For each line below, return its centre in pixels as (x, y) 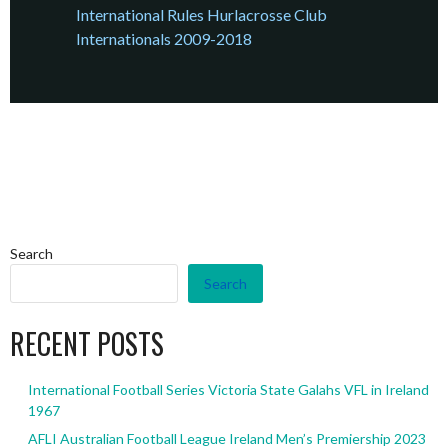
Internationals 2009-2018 (164, 39)
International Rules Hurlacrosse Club (202, 15)
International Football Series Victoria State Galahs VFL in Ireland (228, 390)
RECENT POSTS (87, 344)
